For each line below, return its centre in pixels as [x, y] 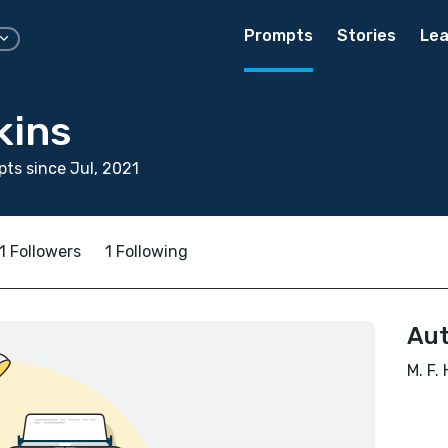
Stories [366, 35]
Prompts [278, 35]
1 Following [146, 251]
